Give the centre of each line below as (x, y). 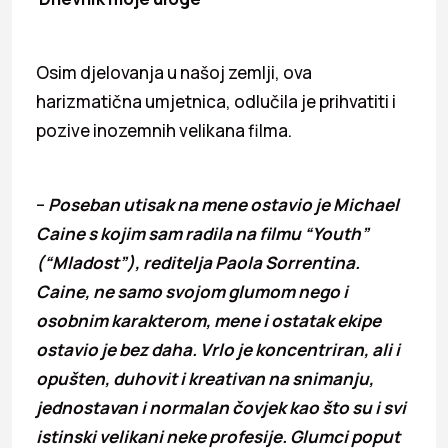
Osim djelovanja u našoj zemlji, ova (174, 72)
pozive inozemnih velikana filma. (164, 130)
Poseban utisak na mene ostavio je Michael (222, 204)
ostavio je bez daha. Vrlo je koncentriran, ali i (218, 349)
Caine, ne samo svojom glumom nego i (192, 291)
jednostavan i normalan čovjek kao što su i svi (221, 407)
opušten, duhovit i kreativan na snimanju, (205, 378)
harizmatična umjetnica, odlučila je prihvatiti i (216, 101)
